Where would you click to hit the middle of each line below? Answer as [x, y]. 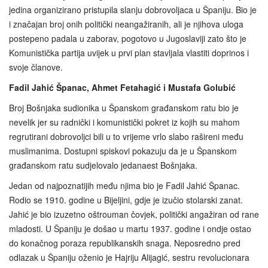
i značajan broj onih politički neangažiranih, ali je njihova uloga [126, 24]
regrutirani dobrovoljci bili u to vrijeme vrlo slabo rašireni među [126, 137]
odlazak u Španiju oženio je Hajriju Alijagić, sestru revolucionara [129, 258]
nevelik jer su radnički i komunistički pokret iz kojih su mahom [124, 122]
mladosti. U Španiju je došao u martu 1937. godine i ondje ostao [130, 229]
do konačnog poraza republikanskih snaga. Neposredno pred [125, 243]
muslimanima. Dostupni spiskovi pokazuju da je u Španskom [123, 151]
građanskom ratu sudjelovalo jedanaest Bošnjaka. [103, 165]
